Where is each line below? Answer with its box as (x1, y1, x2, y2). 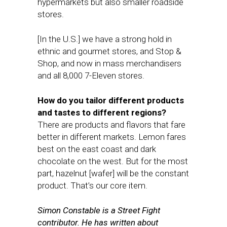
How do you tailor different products (37, 95, 184, 105)
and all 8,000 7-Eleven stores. (37, 70, 144, 81)
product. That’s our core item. (37, 180, 147, 191)
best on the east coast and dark (37, 144, 156, 154)
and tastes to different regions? (37, 107, 166, 118)
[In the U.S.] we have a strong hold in (37, 34, 172, 44)
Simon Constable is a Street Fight (37, 205, 160, 215)
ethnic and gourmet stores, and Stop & (37, 46, 181, 56)
